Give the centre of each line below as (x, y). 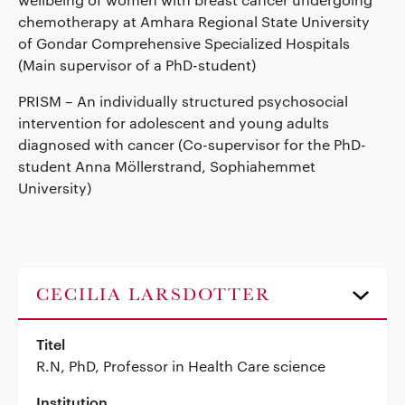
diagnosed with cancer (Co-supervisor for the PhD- (192, 144)
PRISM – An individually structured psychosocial (183, 100)
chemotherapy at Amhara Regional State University (194, 21)
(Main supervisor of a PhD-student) (137, 64)
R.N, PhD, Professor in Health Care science (181, 365)
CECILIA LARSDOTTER (154, 296)
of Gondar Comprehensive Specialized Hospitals (184, 42)
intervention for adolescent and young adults (174, 122)
